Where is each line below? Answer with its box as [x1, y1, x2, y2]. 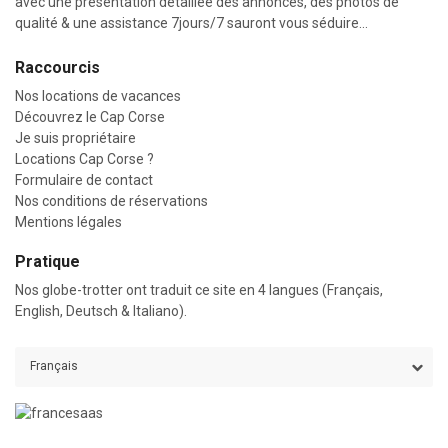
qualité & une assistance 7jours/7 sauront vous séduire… [15, 15, 368, 31]
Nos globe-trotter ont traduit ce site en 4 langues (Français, [15, 282, 383, 298]
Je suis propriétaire [15, 130, 136, 146]
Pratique [15, 252, 80, 271]
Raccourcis [15, 58, 100, 77]
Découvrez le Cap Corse [15, 109, 165, 125]
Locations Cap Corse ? [15, 151, 154, 167]
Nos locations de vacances [15, 88, 181, 104]
